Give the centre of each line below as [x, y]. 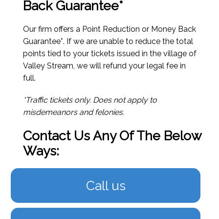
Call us [106, 186]
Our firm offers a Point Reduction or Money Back [110, 29]
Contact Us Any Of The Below [112, 136]
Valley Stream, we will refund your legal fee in [105, 66]
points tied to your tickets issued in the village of [110, 54]
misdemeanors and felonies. [74, 112]
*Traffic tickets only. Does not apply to [90, 100]
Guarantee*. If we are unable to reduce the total [108, 42]
